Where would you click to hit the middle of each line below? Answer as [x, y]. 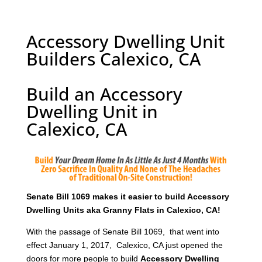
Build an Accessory [104, 94]
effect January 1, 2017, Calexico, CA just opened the [124, 245]
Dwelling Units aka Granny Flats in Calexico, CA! [123, 210]
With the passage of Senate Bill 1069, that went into [123, 231]
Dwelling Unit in [92, 111]
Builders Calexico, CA [113, 58]
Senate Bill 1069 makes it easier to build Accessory [127, 196]
